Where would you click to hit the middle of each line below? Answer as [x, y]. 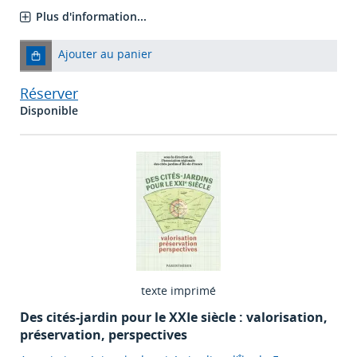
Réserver [49, 94]
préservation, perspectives [104, 335]
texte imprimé [178, 291]
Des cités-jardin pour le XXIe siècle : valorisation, [174, 318]
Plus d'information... [91, 17]
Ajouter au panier [105, 54]
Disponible [49, 111]
